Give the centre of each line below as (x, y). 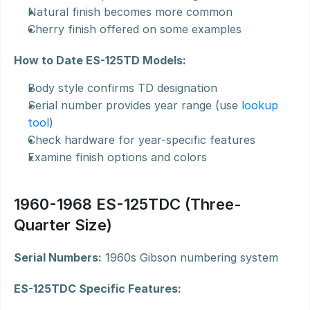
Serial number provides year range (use (135, 105)
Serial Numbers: (58, 257)
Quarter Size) (63, 225)
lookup (260, 105)
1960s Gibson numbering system (190, 257)
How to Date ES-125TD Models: (100, 60)
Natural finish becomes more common (130, 12)
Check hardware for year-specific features (142, 140)
